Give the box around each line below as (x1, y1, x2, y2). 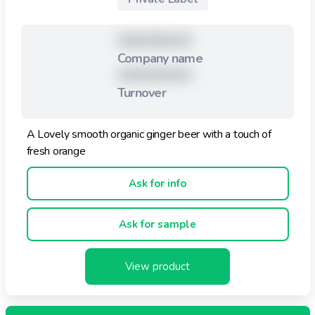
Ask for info (129, 176, 186, 191)
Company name (117, 49, 202, 67)
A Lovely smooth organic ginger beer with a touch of (26, 126, 271, 142)
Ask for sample (119, 217, 196, 231)
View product (125, 259, 190, 274)
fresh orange (26, 143, 86, 159)
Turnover (117, 84, 166, 101)
